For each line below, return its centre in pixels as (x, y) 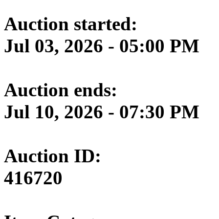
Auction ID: (53, 156)
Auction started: (71, 24)
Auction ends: (61, 90)
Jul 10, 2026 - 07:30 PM (102, 112)
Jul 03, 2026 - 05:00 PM (102, 46)
